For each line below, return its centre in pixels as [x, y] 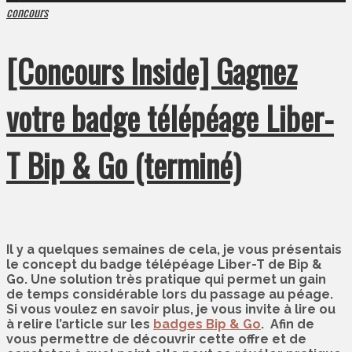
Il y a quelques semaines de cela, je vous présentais [174, 250]
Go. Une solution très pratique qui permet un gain [166, 280]
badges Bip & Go [207, 324]
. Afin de [288, 324]
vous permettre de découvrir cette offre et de [156, 339]
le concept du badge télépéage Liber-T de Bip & [164, 265]
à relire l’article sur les [80, 324]
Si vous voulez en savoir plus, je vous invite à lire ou [171, 310]
